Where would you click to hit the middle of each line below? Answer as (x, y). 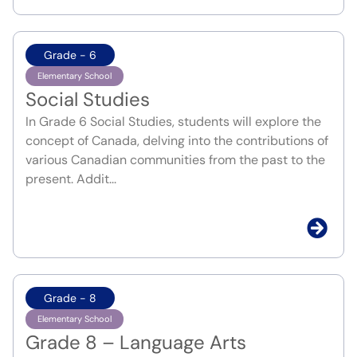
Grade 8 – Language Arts (136, 343)
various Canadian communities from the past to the (175, 160)
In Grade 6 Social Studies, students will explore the (173, 122)
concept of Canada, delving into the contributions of (177, 141)
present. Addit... (71, 179)
